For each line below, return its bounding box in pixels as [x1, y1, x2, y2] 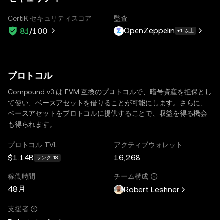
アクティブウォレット [114, 140, 183, 149]
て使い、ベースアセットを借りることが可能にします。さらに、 [8, 98, 207, 107]
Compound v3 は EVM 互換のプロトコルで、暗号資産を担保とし [8, 87, 212, 96]
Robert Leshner [124, 185, 179, 194]
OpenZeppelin [124, 26, 175, 35]
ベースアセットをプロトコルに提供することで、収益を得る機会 [8, 109, 207, 117]
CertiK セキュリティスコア [8, 14, 92, 22]
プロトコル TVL [8, 140, 57, 149]
